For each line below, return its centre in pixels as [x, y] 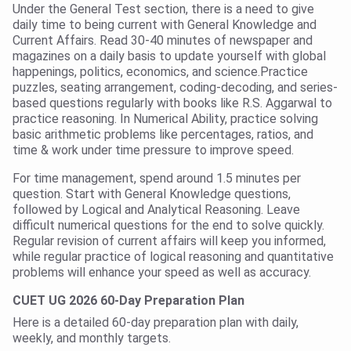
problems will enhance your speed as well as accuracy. [162, 273]
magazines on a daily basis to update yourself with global [169, 56]
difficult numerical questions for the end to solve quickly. [168, 226]
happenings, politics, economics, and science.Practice [160, 72]
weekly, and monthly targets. [92, 338]
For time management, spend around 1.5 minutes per [157, 179]
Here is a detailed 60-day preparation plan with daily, [156, 323]
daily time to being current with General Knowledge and [165, 25]
